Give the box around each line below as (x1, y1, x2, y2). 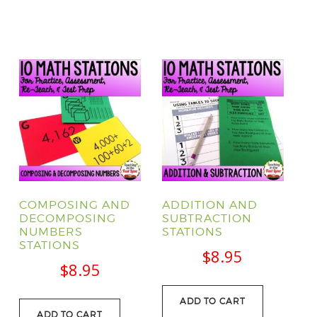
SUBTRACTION (161, 211, 252, 225)
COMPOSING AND (19, 197, 131, 212)
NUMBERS (19, 224, 83, 238)
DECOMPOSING (19, 211, 117, 225)
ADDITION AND (161, 197, 258, 212)
